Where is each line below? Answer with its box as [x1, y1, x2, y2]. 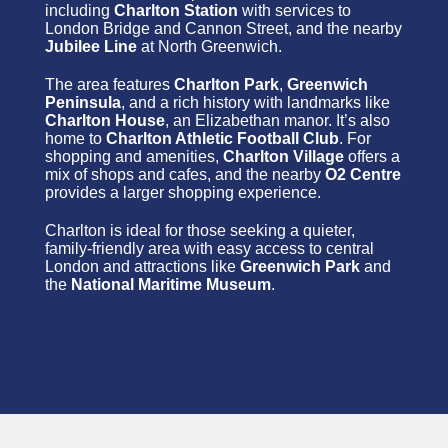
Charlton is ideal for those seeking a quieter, [45, 221, 355, 239]
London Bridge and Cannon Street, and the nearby [45, 19, 402, 37]
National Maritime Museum [71, 275, 271, 293]
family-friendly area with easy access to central [45, 239, 374, 257]
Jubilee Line [45, 37, 137, 55]
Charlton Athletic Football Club [106, 129, 339, 147]
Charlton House [45, 111, 165, 129]
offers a [344, 147, 400, 165]
